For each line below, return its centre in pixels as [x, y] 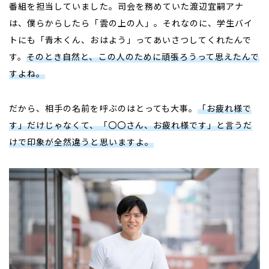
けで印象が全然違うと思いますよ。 [81, 141]
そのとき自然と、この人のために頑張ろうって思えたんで [143, 56]
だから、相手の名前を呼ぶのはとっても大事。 [104, 108]
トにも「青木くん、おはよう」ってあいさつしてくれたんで [131, 39]
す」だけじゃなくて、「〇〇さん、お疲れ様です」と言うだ [131, 125]
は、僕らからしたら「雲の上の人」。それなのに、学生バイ [131, 23]
